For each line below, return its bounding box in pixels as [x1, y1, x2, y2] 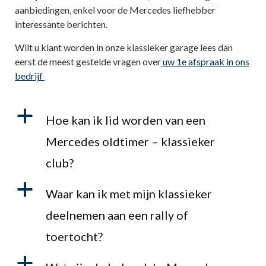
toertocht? [46, 229, 103, 243]
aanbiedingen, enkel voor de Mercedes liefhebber [15, 4, 216, 15]
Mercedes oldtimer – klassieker [46, 134, 215, 148]
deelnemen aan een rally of [46, 207, 188, 222]
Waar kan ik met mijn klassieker [46, 186, 212, 201]
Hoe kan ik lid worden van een [46, 112, 205, 127]
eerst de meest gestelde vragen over [15, 55, 161, 67]
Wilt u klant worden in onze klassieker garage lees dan [15, 41, 233, 53]
